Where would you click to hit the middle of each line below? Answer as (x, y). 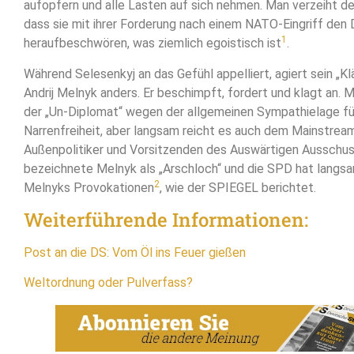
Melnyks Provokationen (89, 187)
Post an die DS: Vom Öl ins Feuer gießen (135, 252)
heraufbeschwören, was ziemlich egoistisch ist (153, 43)
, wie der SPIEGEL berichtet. (238, 187)
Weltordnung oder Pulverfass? (108, 283)
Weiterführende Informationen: (166, 219)
